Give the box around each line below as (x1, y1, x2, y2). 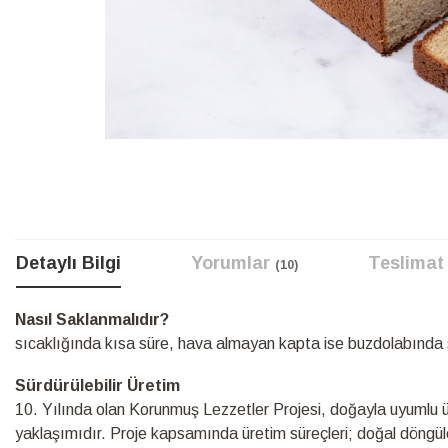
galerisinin (14, 175, 82, 193)
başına (14, 199, 62, 217)
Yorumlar (191, 252, 275, 273)
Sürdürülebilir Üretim (15, 376, 180, 394)
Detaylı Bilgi (16, 252, 121, 273)
